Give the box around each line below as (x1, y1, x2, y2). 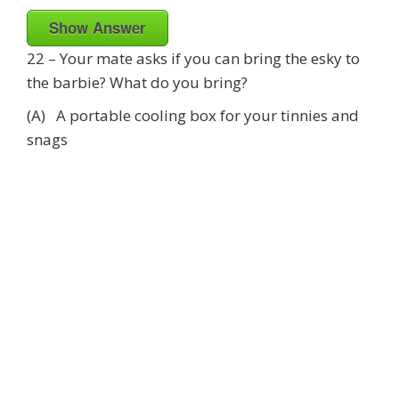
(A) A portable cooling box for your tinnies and (27, 104, 359, 126)
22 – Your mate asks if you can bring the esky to (27, 47, 360, 69)
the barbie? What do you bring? (27, 71, 248, 93)
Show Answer (49, 16, 146, 38)
